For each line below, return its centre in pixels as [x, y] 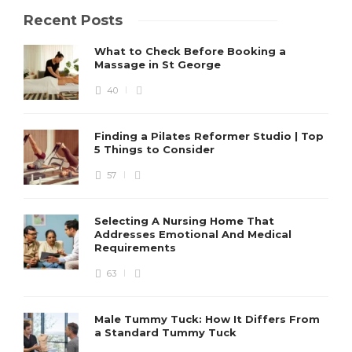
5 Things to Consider [156, 149]
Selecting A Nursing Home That [184, 220]
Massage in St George [159, 64]
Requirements [137, 247]
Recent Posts [73, 20]
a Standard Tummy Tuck [167, 332]
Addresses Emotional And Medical [193, 234]
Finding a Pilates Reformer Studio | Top [209, 136]
